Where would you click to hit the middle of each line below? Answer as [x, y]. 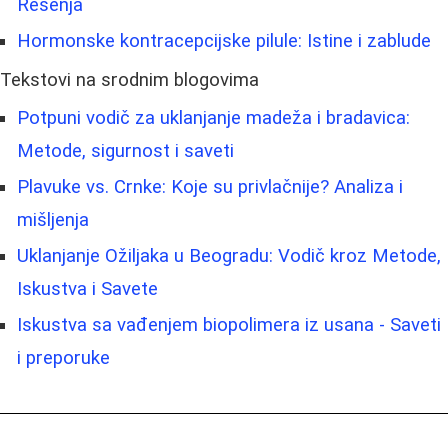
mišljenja [53, 219]
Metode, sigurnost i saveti [125, 150]
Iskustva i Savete [87, 288]
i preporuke [63, 357]
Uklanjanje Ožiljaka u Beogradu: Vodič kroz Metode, [229, 255]
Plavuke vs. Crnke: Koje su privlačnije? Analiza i [210, 186]
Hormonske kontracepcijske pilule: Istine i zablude [224, 40]
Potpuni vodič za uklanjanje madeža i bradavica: [213, 117]
